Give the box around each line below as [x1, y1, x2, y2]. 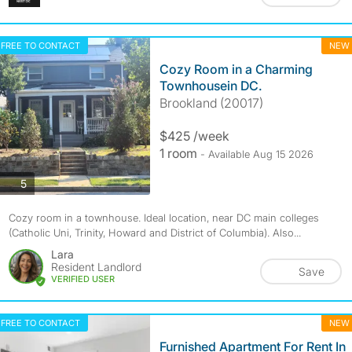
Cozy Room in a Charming [159, 61, 313, 77]
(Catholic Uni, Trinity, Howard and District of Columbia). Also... [8, 226, 301, 239]
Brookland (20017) [159, 95, 263, 111]
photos [25, 175, 60, 189]
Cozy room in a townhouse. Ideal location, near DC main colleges [8, 211, 319, 224]
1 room [159, 145, 200, 161]
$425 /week [159, 128, 229, 144]
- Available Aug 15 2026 [200, 148, 313, 160]
